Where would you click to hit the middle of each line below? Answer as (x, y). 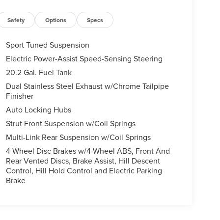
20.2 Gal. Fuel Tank (39, 72)
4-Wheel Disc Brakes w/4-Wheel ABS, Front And (88, 151)
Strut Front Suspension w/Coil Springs (70, 123)
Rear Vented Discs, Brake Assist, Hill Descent (83, 160)
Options (56, 20)
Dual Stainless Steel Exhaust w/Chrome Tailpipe (87, 86)
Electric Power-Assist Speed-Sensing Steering (84, 58)
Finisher (19, 96)
